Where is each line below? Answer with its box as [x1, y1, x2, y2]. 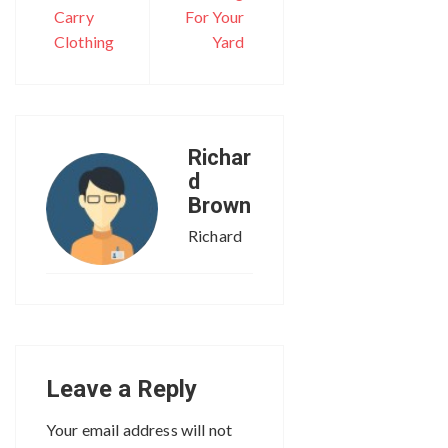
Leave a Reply [46, 374, 197, 403]
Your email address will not [46, 419, 233, 439]
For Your [185, 6, 245, 26]
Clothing [54, 31, 115, 51]
